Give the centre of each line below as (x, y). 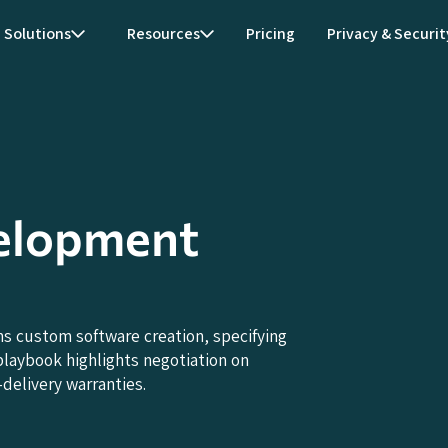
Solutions (37, 34)
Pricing (270, 34)
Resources (163, 34)
